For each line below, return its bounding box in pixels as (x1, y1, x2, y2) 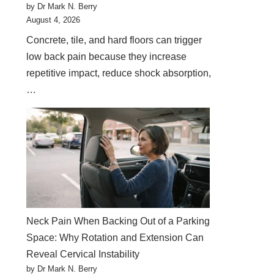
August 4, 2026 (26, 15, 81, 24)
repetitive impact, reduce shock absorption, (26, 68, 212, 78)
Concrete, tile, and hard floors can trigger (26, 35, 202, 45)
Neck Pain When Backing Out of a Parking (26, 216, 210, 226)
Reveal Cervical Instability (26, 249, 140, 259)
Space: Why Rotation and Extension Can (26, 232, 204, 243)
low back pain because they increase (26, 51, 187, 62)
